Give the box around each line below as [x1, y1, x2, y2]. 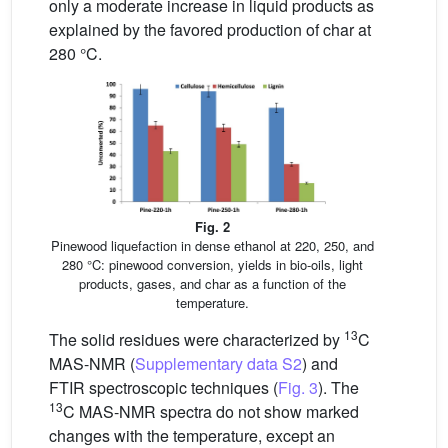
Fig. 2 [194, 217, 230, 237]
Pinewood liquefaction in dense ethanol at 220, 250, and [50, 236, 374, 256]
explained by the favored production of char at [49, 17, 371, 41]
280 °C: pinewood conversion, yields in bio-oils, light [61, 255, 363, 275]
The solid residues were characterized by [49, 328, 344, 352]
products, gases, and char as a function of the [78, 274, 346, 294]
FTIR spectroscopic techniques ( [49, 376, 278, 400]
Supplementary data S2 [135, 352, 302, 376]
